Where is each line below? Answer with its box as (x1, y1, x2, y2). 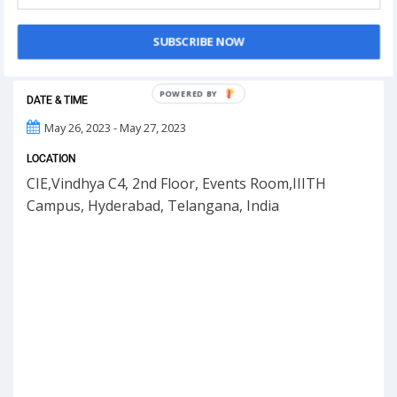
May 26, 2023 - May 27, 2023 (44, 120, 186, 136)
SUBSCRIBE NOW (152, 34, 245, 51)
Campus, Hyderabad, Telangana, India (27, 196, 279, 216)
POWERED (191, 88, 235, 99)
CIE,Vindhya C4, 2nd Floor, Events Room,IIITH (27, 174, 326, 194)
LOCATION (27, 152, 76, 166)
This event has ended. (27, 19, 171, 40)
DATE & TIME (27, 94, 88, 107)
